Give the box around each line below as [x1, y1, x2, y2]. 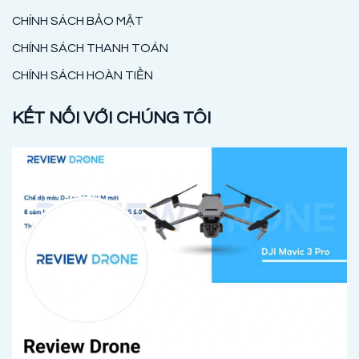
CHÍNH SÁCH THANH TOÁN [12, 42, 168, 55]
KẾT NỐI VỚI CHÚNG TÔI [12, 109, 211, 128]
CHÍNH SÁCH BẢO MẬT [12, 14, 143, 28]
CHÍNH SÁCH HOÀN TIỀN [12, 69, 153, 83]
